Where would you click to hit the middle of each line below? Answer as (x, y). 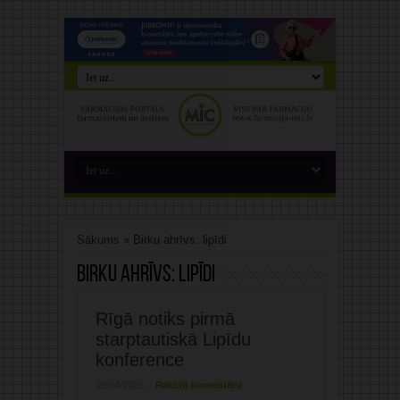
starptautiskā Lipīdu (173, 340)
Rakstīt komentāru (198, 385)
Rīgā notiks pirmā (165, 319)
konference (139, 360)
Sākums (98, 240)
